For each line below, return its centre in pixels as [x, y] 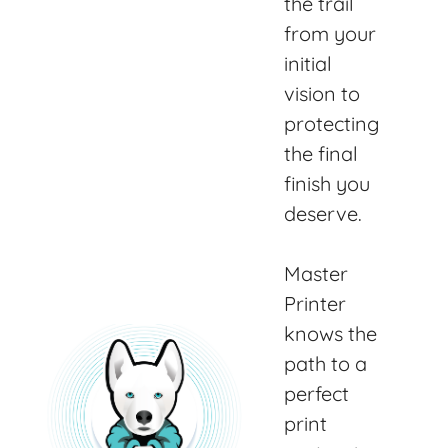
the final [321, 154]
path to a [325, 364]
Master [316, 274]
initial [308, 64]
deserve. [323, 214]
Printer [315, 304]
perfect [316, 394]
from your [330, 34]
